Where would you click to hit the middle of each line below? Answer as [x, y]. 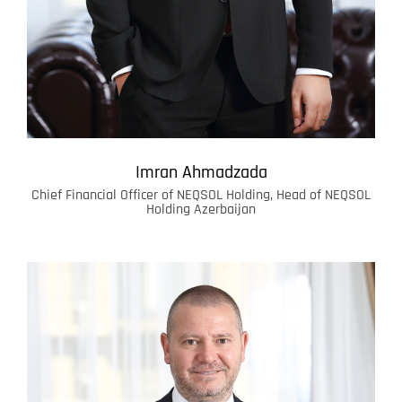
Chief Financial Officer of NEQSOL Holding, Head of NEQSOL [201, 195]
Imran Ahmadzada [201, 172]
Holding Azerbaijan [201, 209]
